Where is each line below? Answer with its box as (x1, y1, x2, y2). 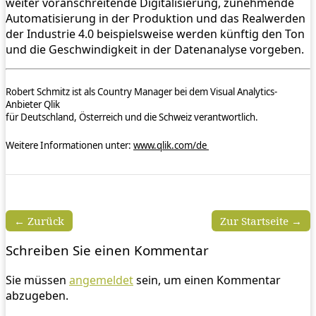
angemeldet (69, 272, 133, 288)
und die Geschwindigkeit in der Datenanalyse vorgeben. (6, 41, 304, 57)
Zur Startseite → (220, 214, 302, 229)
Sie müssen (6, 272, 69, 288)
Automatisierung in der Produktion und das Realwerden (6, 10, 305, 26)
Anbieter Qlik (6, 98, 60, 111)
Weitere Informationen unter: (6, 139, 133, 152)
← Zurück (14, 214, 64, 229)
